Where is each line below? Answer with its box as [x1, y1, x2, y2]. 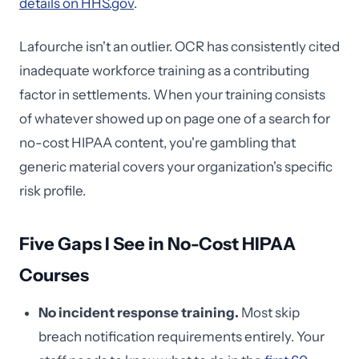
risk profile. [19, 183, 86, 199]
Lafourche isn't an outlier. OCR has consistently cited [19, 38, 340, 54]
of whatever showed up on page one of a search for [19, 111, 330, 127]
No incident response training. [38, 305, 239, 321]
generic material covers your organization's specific [19, 159, 333, 175]
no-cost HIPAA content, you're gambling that [19, 135, 296, 151]
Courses [19, 264, 89, 286]
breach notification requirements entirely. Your [38, 329, 325, 345]
